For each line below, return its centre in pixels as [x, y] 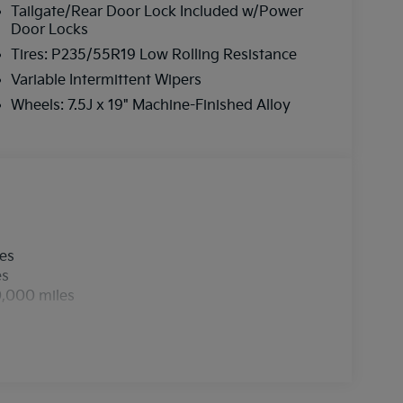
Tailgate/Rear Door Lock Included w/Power [157, 12]
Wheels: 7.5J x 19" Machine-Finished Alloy [150, 105]
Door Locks [49, 30]
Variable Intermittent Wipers [106, 80]
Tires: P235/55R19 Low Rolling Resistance [153, 55]
